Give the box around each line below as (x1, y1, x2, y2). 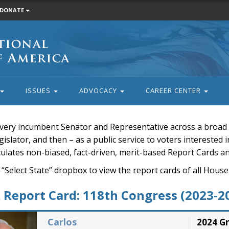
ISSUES (25, 86, 53, 95)
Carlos (47, 216, 77, 228)
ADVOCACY (79, 86, 119, 95)
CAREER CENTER (145, 86, 203, 95)
